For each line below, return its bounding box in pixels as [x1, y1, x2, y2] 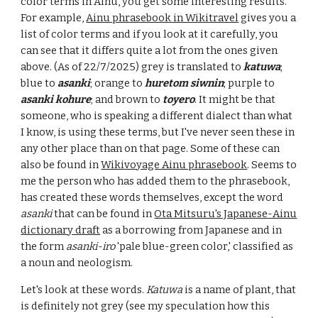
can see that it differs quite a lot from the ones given [21, 44, 278, 57]
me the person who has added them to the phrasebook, [21, 175, 290, 187]
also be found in [21, 158, 102, 171]
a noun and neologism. [21, 256, 133, 269]
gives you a [238, 11, 297, 24]
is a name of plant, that [182, 283, 297, 296]
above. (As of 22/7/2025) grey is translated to [21, 60, 244, 73]
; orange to [90, 77, 146, 89]
